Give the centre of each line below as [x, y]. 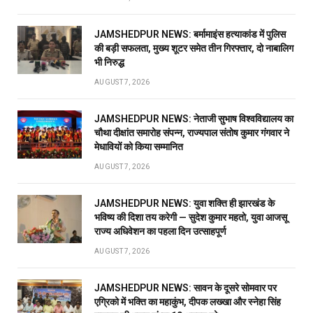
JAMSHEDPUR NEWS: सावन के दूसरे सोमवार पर [185, 287]
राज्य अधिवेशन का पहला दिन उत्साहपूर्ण [160, 231]
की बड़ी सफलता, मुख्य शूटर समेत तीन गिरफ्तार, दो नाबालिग [194, 48]
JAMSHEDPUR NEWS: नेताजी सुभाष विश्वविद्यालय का [194, 118]
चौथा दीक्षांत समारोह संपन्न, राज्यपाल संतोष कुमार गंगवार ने [192, 132]
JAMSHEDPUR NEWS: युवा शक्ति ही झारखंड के [184, 203]
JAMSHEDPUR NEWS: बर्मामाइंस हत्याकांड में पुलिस [190, 34]
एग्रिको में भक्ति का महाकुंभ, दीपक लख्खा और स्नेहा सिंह [188, 301]
